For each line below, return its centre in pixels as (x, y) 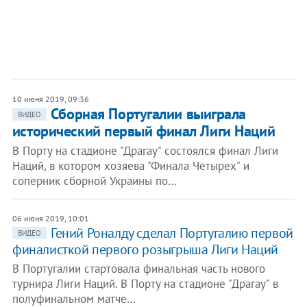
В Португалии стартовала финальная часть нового (138, 269)
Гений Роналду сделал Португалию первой (172, 233)
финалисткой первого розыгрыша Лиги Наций (145, 249)
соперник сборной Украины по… (94, 181)
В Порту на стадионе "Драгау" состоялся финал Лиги (145, 151)
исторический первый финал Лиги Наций (144, 131)
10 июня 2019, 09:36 (50, 99)
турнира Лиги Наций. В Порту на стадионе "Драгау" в (145, 284)
